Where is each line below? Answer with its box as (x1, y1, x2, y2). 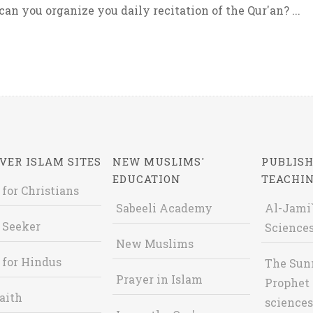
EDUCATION (112, 172, 182, 186)
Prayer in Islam (116, 272, 203, 286)
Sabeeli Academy (116, 201, 213, 215)
